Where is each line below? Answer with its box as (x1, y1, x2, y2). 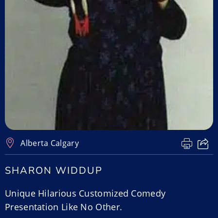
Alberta (20, 138, 49, 148)
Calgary (50, 138, 79, 148)
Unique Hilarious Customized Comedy (5, 187, 166, 199)
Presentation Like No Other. (5, 201, 123, 213)
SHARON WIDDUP (5, 164, 103, 177)
